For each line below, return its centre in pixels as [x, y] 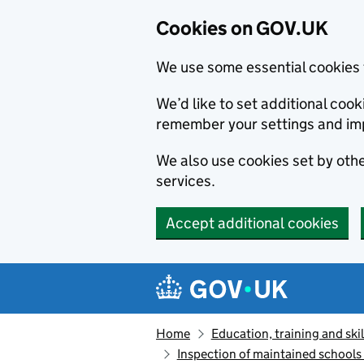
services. [186, 181]
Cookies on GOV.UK [242, 28]
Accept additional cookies [252, 223]
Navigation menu [236, 276]
